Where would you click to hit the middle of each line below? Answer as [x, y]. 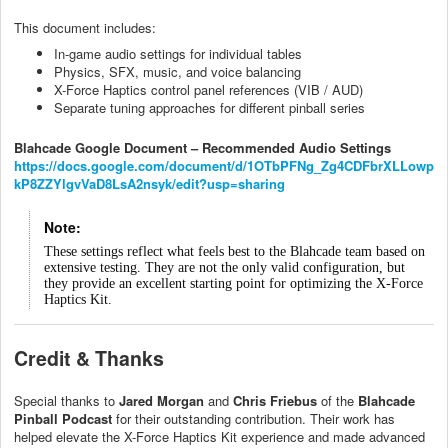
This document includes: [85, 27]
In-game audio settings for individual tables [178, 53]
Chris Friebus [275, 400]
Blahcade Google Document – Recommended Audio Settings [202, 147]
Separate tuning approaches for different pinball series [209, 107]
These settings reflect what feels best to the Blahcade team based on [234, 251]
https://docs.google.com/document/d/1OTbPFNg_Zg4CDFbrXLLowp [224, 165]
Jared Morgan [161, 400]
